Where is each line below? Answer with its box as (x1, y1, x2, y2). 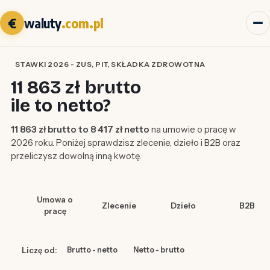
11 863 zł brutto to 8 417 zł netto (10, 124, 149, 136)
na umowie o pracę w (149, 124, 236, 136)
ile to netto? (10, 95, 111, 117)
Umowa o (37, 195, 74, 205)
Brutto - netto (66, 245, 118, 255)
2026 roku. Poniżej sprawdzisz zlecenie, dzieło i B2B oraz (10, 137, 240, 149)
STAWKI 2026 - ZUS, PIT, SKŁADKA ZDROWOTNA (14, 60, 206, 69)
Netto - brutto (133, 245, 184, 255)
